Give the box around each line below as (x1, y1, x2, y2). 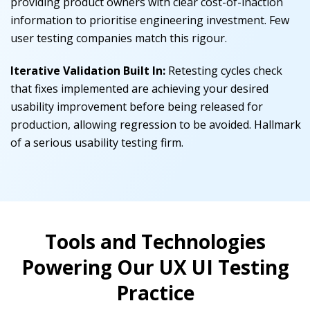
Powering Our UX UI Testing (21, 254, 289, 281)
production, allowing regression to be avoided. (10, 117, 251, 133)
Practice (116, 280, 194, 307)
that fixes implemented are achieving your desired (10, 81, 268, 97)
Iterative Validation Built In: (10, 63, 168, 79)
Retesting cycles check (168, 63, 282, 79)
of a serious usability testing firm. (10, 135, 183, 151)
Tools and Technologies (44, 228, 266, 255)
